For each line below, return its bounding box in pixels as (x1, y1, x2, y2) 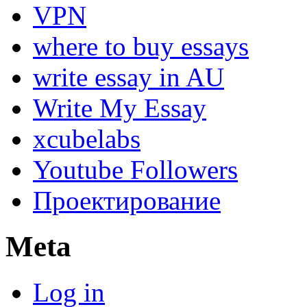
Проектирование (33, 186, 221, 216)
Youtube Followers (33, 155, 238, 185)
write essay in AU (33, 62, 224, 93)
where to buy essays (33, 32, 249, 62)
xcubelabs (33, 124, 140, 154)
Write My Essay (33, 93, 206, 123)
